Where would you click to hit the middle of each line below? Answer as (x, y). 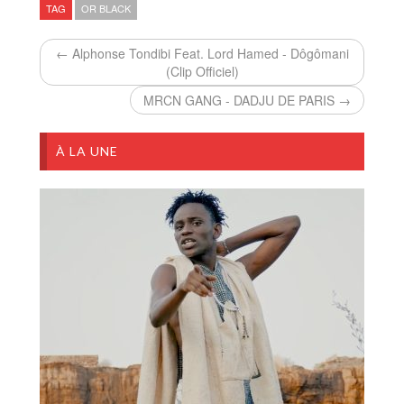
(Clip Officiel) (202, 71)
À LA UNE (87, 151)
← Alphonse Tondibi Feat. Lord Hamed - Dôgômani (202, 53)
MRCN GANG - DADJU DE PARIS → (247, 100)
